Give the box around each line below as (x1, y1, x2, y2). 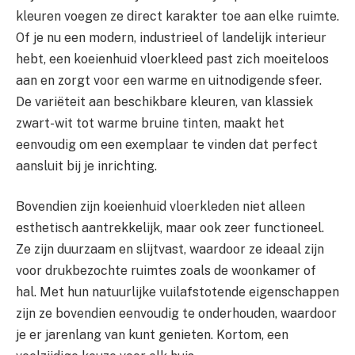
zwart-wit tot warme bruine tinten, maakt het (16, 115, 284, 131)
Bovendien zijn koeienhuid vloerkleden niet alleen (16, 199, 305, 215)
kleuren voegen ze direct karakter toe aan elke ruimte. (16, 8, 339, 24)
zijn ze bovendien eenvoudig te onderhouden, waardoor (16, 306, 337, 322)
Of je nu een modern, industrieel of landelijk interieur (16, 29, 326, 45)
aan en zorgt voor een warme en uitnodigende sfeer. (16, 72, 322, 88)
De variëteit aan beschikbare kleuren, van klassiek (16, 94, 313, 109)
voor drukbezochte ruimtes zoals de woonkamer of (16, 263, 316, 279)
